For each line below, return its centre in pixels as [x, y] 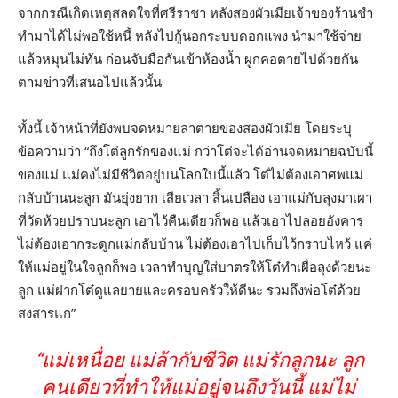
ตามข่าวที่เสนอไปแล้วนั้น [90, 81]
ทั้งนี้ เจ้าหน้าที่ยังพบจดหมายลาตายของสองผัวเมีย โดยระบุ [185, 127]
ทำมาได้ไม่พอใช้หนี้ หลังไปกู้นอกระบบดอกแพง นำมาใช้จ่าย [190, 35]
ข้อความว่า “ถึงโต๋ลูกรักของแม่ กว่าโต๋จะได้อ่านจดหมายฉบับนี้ [195, 151]
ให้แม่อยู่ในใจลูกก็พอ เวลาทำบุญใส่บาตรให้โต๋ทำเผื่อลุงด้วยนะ [195, 266]
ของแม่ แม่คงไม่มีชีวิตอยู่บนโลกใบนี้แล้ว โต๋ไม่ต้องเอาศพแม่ [191, 174]
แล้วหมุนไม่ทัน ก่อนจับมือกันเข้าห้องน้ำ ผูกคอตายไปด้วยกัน [188, 58]
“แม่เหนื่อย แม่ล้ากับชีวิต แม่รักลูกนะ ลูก [199, 360]
